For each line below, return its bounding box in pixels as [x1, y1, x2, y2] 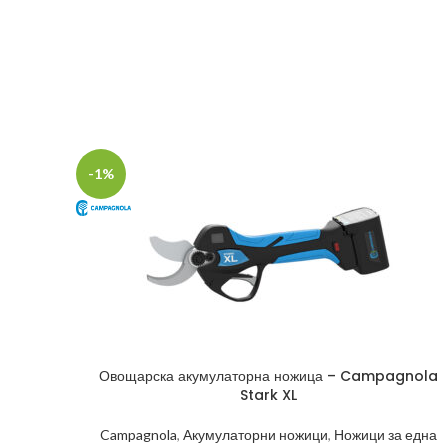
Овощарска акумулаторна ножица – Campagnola [98, 365, 438, 386]
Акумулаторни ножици [182, 425, 328, 443]
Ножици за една [333, 425, 437, 443]
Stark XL [239, 384, 297, 405]
